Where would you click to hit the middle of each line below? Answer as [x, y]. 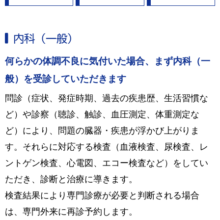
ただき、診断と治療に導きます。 [71, 179]
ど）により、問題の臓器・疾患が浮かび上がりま [102, 130]
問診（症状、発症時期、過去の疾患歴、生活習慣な [107, 98]
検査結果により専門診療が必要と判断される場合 [102, 195]
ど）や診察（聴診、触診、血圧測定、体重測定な [102, 114]
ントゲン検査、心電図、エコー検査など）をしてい [107, 163]
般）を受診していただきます [66, 79]
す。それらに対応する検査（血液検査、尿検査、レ [107, 147]
